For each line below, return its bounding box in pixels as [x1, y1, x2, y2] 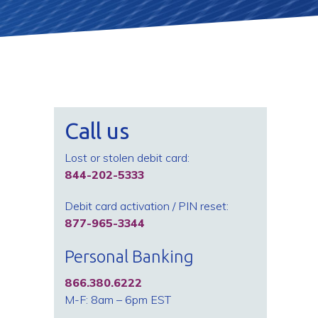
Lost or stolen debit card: [65, 150, 190, 165]
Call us [65, 118, 129, 143]
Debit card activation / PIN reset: [65, 199, 229, 213]
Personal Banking [65, 247, 194, 266]
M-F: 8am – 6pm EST [65, 292, 171, 307]
